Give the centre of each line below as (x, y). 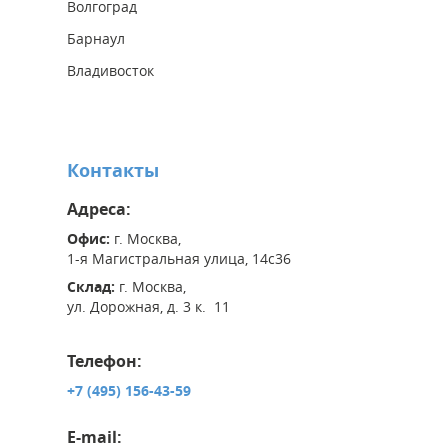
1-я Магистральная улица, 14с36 (179, 259)
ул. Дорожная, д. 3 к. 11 (148, 307)
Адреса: (99, 209)
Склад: (93, 287)
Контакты (113, 171)
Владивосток (110, 71)
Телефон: (104, 361)
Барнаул (96, 39)
